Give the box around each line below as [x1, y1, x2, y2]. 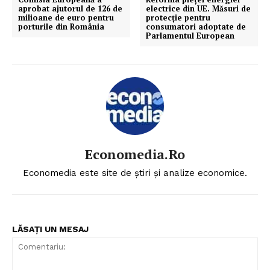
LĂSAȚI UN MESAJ [12, 224, 89, 234]
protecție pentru [146, 12, 211, 24]
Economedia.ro [85, 145, 185, 163]
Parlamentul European [146, 30, 235, 42]
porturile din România [18, 21, 104, 33]
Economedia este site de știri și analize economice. [23, 168, 247, 179]
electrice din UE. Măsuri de [146, 3, 251, 14]
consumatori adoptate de [146, 21, 246, 33]
